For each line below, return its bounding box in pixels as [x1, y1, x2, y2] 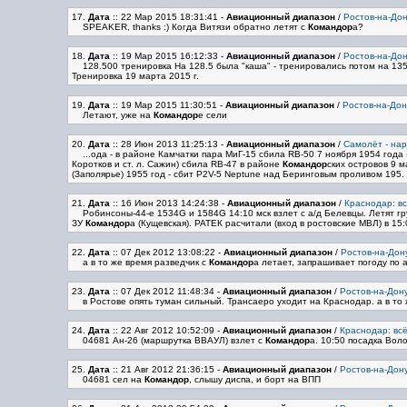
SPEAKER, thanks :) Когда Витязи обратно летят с [82, 22, 308, 32]
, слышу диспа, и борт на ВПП [188, 374, 321, 384]
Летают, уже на [82, 110, 154, 120]
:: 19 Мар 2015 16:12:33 [109, 51, 218, 61]
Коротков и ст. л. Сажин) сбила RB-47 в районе [71, 159, 283, 169]
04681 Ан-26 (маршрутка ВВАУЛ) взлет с [82, 335, 265, 345]
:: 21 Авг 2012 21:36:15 [109, 364, 214, 374]
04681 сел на [82, 374, 144, 384]
